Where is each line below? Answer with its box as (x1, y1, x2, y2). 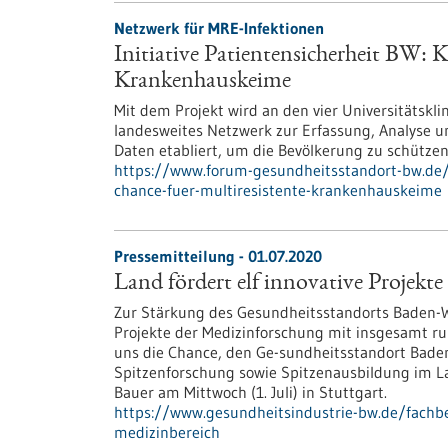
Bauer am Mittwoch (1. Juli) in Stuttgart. (114, 382, 387, 402)
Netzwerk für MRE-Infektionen (114, 18, 324, 38)
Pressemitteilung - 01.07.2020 (114, 246, 322, 266)
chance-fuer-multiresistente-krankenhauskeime (114, 180, 442, 200)
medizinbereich (114, 422, 220, 442)
